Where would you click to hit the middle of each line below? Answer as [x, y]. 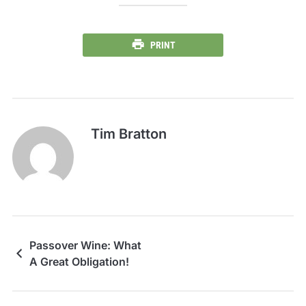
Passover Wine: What [85, 245]
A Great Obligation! [79, 261]
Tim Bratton [128, 134]
